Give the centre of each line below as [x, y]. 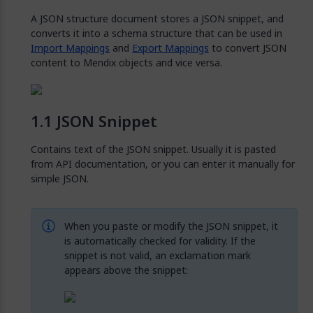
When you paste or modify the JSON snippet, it [171, 226]
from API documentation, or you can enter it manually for [163, 164]
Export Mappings [170, 48]
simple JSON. [60, 179]
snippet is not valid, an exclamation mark [157, 255]
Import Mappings [70, 48]
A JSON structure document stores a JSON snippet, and [157, 19]
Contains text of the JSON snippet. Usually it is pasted [153, 149]
